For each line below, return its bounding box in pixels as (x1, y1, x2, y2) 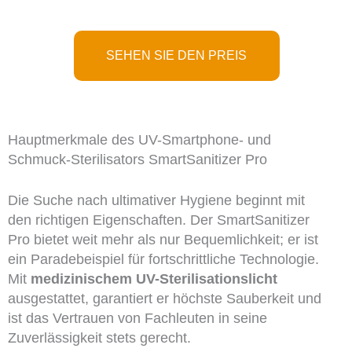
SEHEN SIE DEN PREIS (106, 49, 247, 63)
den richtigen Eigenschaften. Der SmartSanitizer (7, 212, 310, 229)
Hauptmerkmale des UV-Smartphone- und (7, 132, 271, 148)
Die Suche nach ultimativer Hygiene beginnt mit (7, 192, 305, 209)
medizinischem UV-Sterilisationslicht (30, 271, 277, 288)
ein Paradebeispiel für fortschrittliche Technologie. (7, 251, 319, 268)
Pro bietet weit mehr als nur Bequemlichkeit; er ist (7, 232, 318, 248)
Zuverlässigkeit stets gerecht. (7, 330, 191, 346)
